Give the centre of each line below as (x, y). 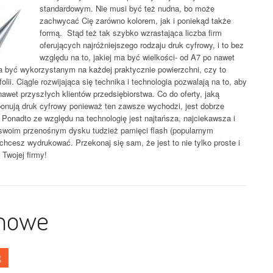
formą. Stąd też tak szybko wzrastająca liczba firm (131, 33)
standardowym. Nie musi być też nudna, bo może (127, 8)
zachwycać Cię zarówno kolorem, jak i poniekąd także (135, 20)
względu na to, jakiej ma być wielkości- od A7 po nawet (137, 57)
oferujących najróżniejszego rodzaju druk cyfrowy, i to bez (142, 45)
